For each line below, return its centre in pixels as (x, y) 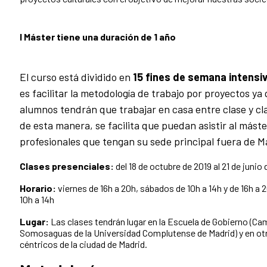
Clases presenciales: (67, 166)
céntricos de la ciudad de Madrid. (83, 244)
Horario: (38, 188)
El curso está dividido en (76, 77)
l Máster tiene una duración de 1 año (98, 36)
